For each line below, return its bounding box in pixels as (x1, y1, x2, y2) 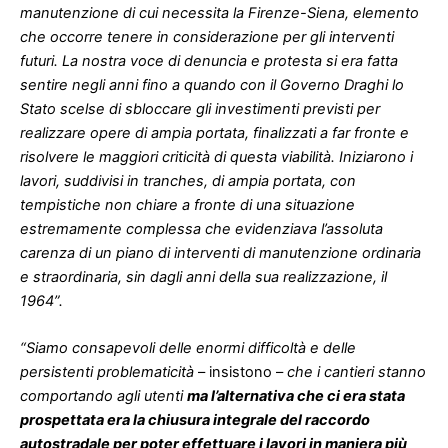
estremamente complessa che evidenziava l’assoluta (20, 219, 383, 238)
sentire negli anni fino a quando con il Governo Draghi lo (20, 75, 404, 94)
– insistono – (194, 363, 283, 382)
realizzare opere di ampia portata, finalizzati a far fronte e (20, 123, 409, 142)
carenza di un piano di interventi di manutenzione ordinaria (20, 243, 421, 262)
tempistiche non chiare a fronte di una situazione (20, 195, 355, 214)
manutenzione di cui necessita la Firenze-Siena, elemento (20, 3, 419, 22)
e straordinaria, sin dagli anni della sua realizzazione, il (20, 267, 387, 286)
